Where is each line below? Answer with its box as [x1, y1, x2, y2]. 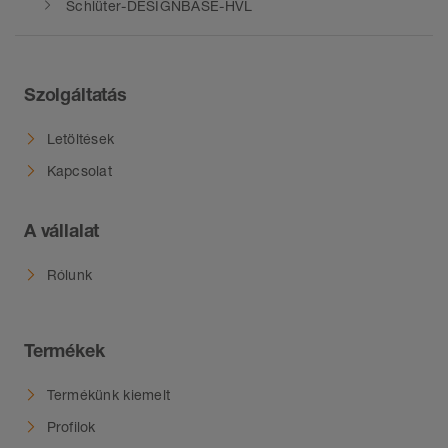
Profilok [46, 418, 96, 436]
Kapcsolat [46, 162, 113, 180]
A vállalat [24, 218, 100, 241]
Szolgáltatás [24, 82, 127, 105]
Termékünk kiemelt [46, 386, 171, 404]
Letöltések [46, 130, 115, 148]
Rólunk [46, 266, 93, 284]
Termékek [24, 338, 105, 361]
